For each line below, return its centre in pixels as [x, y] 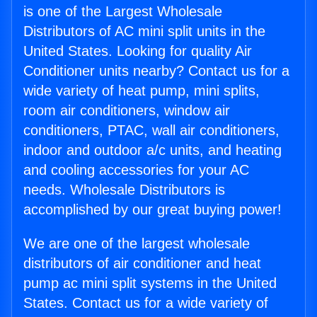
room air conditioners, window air [127, 111]
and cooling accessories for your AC [136, 170]
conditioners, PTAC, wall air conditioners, [151, 131]
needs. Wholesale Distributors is [124, 190]
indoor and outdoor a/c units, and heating [152, 150]
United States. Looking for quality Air [138, 51]
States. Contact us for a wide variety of [146, 303]
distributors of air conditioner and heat [142, 264]
